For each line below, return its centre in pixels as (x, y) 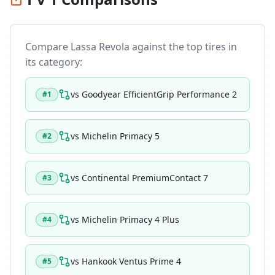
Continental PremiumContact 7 (145, 178)
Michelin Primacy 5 (121, 136)
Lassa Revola (100, 47)
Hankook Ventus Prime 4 (131, 261)
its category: (54, 62)
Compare (48, 47)
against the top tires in (183, 47)
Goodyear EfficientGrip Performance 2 (159, 94)
